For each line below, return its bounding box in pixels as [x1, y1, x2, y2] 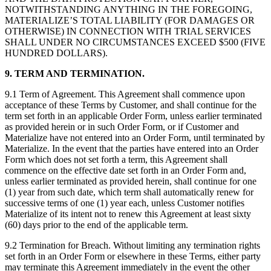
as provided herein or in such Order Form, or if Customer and [5, 122, 239, 132]
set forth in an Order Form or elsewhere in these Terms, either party [5, 251, 261, 262]
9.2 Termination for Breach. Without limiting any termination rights [5, 240, 260, 251]
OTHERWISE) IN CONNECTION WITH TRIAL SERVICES [5, 26, 251, 37]
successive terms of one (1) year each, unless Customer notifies [5, 198, 244, 209]
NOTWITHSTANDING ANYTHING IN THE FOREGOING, [5, 4, 252, 15]
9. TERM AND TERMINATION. [5, 68, 145, 79]
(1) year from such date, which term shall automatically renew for [5, 187, 253, 198]
